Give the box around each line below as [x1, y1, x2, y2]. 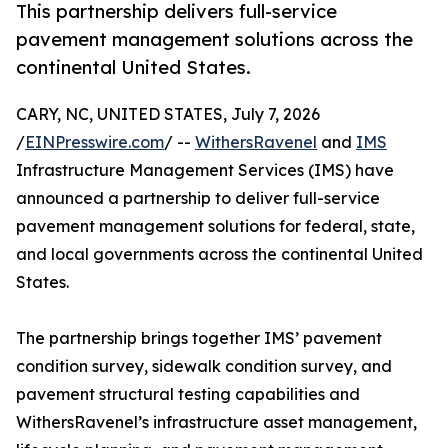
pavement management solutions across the [16, 28, 413, 51]
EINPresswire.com [25, 132, 164, 153]
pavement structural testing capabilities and [16, 384, 360, 405]
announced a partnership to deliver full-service [16, 188, 380, 209]
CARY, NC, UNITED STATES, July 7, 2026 [16, 104, 320, 125]
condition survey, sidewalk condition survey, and [16, 356, 392, 377]
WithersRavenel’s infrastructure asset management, [16, 412, 417, 433]
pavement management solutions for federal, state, [16, 216, 415, 237]
